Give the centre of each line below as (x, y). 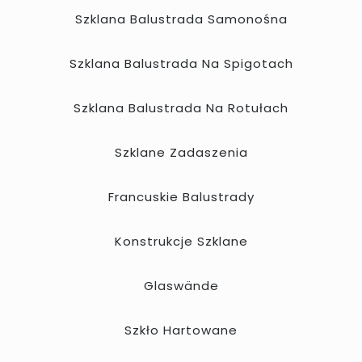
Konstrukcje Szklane (181, 241)
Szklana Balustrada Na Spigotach (181, 63)
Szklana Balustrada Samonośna (181, 19)
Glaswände (181, 285)
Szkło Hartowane (181, 330)
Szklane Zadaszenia (181, 152)
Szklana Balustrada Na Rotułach (181, 107)
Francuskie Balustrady (181, 196)
